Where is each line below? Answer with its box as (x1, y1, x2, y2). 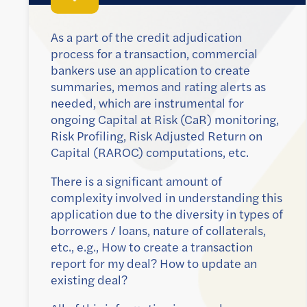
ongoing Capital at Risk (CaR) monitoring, (51, 111, 279, 128)
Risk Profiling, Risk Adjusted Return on (51, 127, 262, 145)
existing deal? (51, 271, 127, 288)
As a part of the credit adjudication (51, 29, 242, 46)
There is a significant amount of (51, 173, 222, 190)
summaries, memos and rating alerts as (51, 78, 266, 95)
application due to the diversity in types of (51, 206, 283, 223)
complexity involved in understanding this (51, 189, 282, 206)
